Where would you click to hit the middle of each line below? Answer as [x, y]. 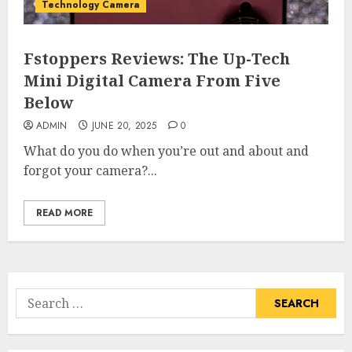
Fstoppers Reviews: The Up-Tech [157, 59]
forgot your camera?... [90, 171]
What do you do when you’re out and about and [166, 151]
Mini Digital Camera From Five [152, 81]
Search [36, 298]
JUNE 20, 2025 [124, 126]
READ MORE [64, 213]
